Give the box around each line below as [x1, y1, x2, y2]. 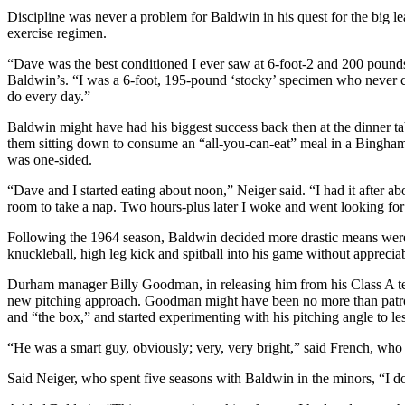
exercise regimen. [7, 24, 107, 41]
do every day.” [7, 88, 90, 104]
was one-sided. [7, 151, 92, 167]
